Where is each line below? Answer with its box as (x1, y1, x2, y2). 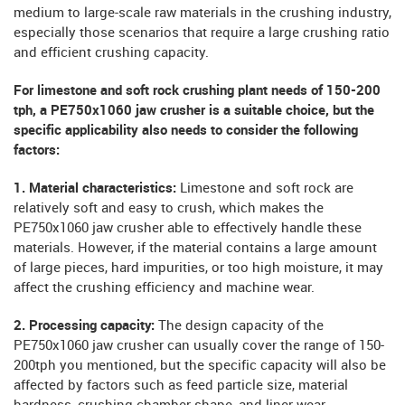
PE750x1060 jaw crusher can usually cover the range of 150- (14, 338, 384, 353)
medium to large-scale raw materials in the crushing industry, (14, 5, 391, 21)
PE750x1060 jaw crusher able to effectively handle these (14, 221, 362, 236)
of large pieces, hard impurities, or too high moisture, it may (14, 260, 383, 276)
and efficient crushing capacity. (14, 45, 209, 61)
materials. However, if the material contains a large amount (14, 240, 377, 256)
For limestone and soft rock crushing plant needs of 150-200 (14, 83, 381, 99)
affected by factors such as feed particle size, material (14, 378, 348, 393)
